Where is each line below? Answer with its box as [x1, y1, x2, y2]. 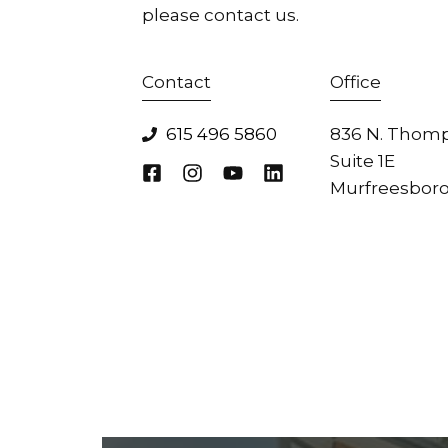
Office [330, 72, 381, 93]
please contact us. [142, 5, 299, 26]
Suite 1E [330, 151, 395, 172]
